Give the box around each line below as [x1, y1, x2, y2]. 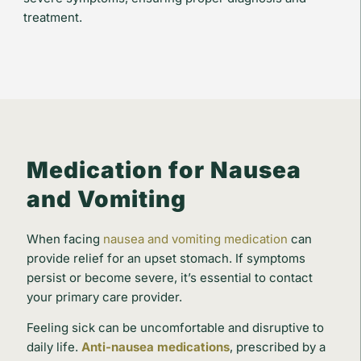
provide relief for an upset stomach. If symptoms [26, 250, 305, 266]
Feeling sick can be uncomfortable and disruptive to [26, 320, 324, 336]
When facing [26, 230, 103, 247]
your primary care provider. [26, 288, 182, 305]
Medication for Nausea [26, 156, 301, 184]
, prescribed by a [229, 339, 326, 355]
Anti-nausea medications [81, 339, 230, 355]
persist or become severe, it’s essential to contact [26, 269, 313, 285]
